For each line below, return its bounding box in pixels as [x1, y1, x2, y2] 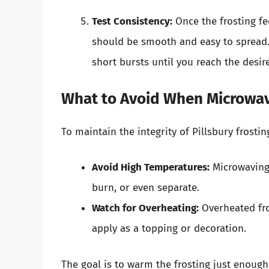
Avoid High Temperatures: [92, 161, 210, 174]
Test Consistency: [92, 15, 172, 28]
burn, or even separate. [92, 181, 199, 195]
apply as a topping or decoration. [92, 222, 246, 235]
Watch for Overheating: [92, 202, 199, 215]
